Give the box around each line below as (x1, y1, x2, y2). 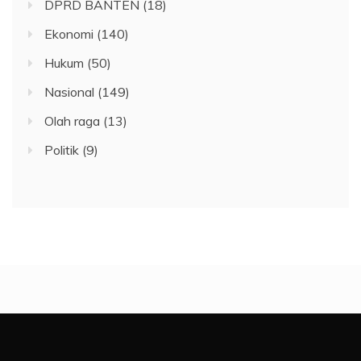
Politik (44, 142, 79, 159)
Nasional (44, 84, 94, 101)
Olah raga (44, 113, 100, 130)
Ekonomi (44, 26, 93, 43)
